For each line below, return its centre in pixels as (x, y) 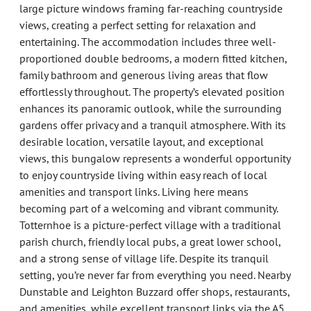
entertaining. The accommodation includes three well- (148, 42)
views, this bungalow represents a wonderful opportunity (154, 158)
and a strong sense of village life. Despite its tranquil (144, 258)
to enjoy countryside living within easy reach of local (143, 175)
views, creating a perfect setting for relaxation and (137, 25)
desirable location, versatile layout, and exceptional (141, 142)
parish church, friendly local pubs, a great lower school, (150, 242)
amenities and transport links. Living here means (134, 192)
